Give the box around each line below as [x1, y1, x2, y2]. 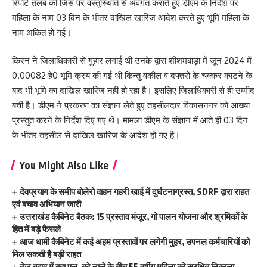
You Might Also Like [19, 159, 108, 172]
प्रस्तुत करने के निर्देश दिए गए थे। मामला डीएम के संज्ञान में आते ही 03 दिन [12, 114, 248, 126]
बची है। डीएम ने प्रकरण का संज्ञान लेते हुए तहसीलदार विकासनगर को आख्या [12, 100, 250, 111]
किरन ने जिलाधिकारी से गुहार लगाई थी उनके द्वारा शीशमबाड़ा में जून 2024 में [12, 55, 252, 66]
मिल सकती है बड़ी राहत [12, 249, 81, 259]
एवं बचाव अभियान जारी [12, 198, 81, 209]
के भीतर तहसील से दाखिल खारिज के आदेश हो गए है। [12, 129, 180, 141]
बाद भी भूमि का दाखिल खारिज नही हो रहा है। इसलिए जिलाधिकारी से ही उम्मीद [12, 85, 254, 96]
